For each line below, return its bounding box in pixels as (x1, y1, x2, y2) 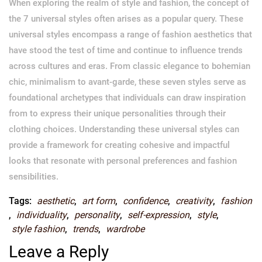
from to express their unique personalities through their (9, 108, 226, 119)
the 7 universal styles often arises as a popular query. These (9, 13, 243, 24)
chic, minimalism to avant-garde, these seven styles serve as (9, 76, 246, 87)
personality (74, 209, 120, 220)
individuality (16, 209, 67, 220)
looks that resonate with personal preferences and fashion (9, 155, 237, 166)
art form (82, 195, 115, 206)
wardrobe (106, 223, 144, 235)
